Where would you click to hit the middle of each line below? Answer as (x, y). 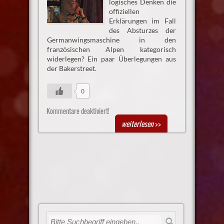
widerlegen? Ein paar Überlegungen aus (111, 59)
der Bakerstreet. (71, 68)
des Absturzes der (142, 30)
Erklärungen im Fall (142, 21)
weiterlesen (138, 124)
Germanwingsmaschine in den (111, 40)
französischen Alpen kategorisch (111, 49)
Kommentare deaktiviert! (78, 111)
